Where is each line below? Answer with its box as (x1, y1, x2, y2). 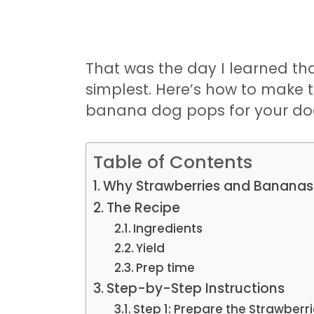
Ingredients (133, 219, 203, 237)
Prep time (136, 259, 196, 276)
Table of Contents (93, 149, 252, 175)
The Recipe (106, 198, 180, 217)
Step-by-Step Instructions (106, 278, 285, 298)
